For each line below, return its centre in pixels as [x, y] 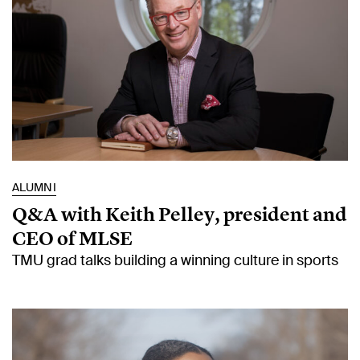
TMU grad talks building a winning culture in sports [175, 260]
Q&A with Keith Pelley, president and [180, 214]
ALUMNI [34, 187]
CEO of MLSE [72, 238]
